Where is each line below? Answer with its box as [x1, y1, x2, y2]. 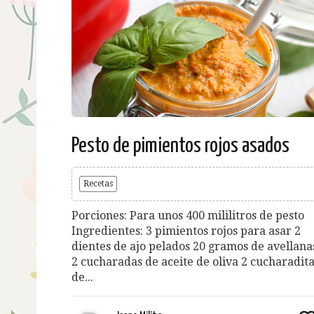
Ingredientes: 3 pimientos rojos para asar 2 [71, 224, 301, 238]
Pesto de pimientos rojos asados [71, 135, 289, 156]
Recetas [83, 178, 113, 189]
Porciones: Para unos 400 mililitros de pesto [71, 208, 304, 222]
